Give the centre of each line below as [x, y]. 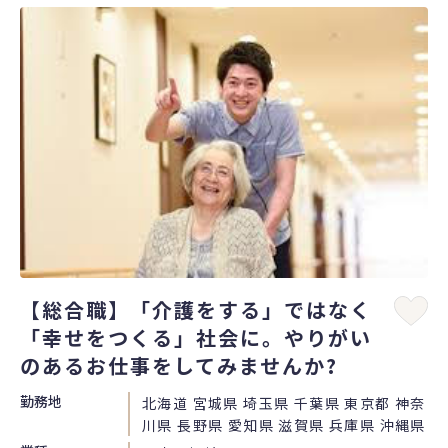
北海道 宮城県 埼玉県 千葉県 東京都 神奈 [284, 403]
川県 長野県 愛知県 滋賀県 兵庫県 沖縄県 [284, 425]
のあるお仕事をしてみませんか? [179, 366]
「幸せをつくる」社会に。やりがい [196, 338]
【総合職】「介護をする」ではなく [196, 310]
